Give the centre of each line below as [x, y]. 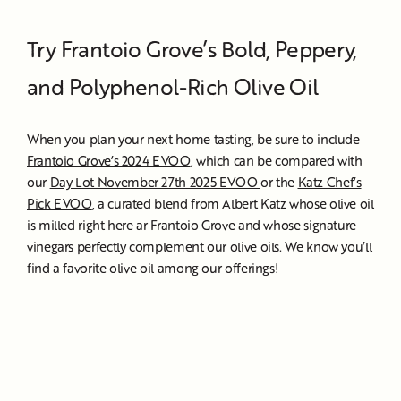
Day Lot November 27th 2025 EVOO [155, 181]
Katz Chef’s [329, 181]
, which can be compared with [276, 160]
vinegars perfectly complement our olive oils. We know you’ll [200, 246]
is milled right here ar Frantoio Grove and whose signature [192, 224]
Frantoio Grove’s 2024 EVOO [109, 160]
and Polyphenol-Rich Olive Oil [175, 86]
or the [279, 181]
